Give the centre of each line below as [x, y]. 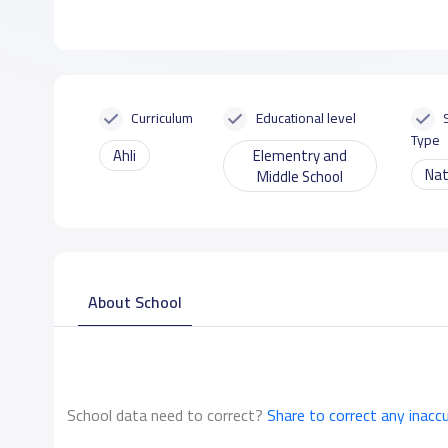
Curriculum [162, 117]
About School [134, 301]
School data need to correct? [164, 415]
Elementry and [299, 155]
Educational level [305, 117]
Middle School [299, 176]
